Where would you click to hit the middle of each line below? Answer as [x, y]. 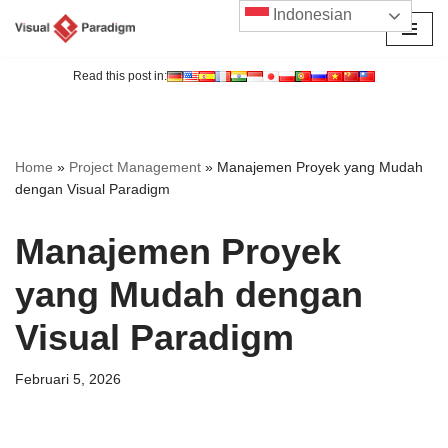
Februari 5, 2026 [68, 380]
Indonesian [311, 15]
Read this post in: [120, 76]
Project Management [135, 167]
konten [37, 101]
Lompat [39, 53]
